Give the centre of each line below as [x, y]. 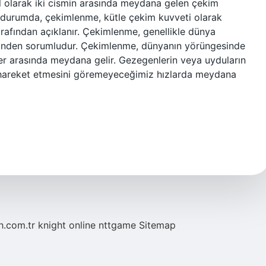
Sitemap [157, 225]
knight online [67, 225]
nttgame [117, 225]
